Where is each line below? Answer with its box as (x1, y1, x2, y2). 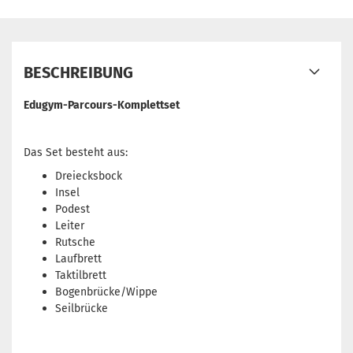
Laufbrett (55, 252, 102, 266)
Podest (55, 203, 90, 216)
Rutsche (55, 236, 95, 249)
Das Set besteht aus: (24, 146, 128, 159)
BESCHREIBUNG (24, 63, 133, 82)
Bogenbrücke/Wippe (55, 285, 158, 299)
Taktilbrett (55, 269, 106, 282)
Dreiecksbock (55, 169, 122, 183)
